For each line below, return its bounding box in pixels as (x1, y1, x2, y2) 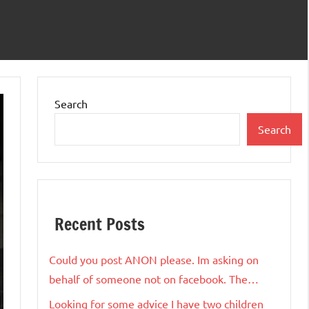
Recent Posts (54, 212, 145, 236)
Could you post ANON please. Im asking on (49, 252, 259, 266)
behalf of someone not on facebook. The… (49, 271, 259, 286)
